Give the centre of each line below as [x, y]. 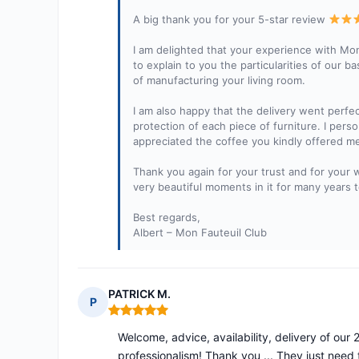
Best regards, [167, 218]
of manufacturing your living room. [219, 81]
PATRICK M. [139, 294]
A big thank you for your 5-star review [231, 20]
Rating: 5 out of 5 [155, 317]
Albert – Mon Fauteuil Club [200, 233]
